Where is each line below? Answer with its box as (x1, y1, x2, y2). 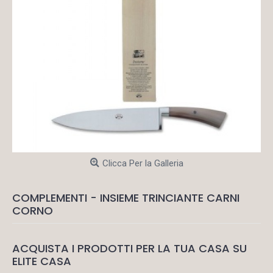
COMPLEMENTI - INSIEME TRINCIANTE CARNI (12, 190, 239, 205)
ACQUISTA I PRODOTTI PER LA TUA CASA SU (12, 241, 247, 256)
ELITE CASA (12, 253, 71, 269)
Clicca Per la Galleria (102, 158, 183, 169)
